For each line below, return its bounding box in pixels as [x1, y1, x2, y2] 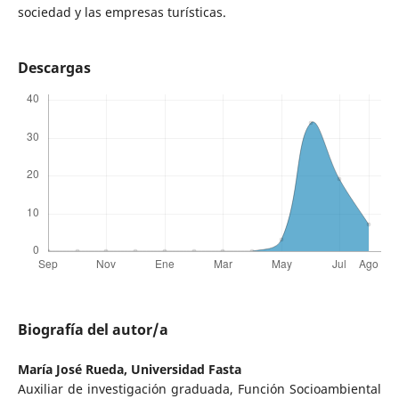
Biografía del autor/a [17, 320, 168, 340]
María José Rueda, [17, 361, 131, 379]
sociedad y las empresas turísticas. [17, 4, 226, 21]
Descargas [17, 58, 91, 78]
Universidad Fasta [130, 361, 241, 379]
